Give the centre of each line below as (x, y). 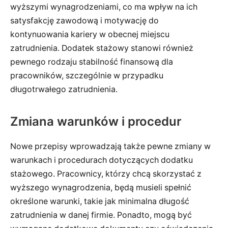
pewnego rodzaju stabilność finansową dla (92, 62)
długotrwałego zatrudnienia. (64, 90)
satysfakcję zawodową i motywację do (84, 21)
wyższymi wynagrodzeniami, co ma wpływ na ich (104, 7)
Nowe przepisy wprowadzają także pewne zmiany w (110, 147)
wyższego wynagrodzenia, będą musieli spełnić (101, 188)
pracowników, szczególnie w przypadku (87, 76)
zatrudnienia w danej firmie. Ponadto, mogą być (101, 215)
